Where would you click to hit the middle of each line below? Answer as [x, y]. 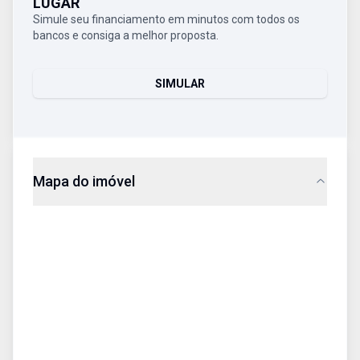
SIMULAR [180, 84]
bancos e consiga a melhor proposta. [126, 35]
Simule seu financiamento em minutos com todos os [166, 19]
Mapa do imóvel [84, 181]
